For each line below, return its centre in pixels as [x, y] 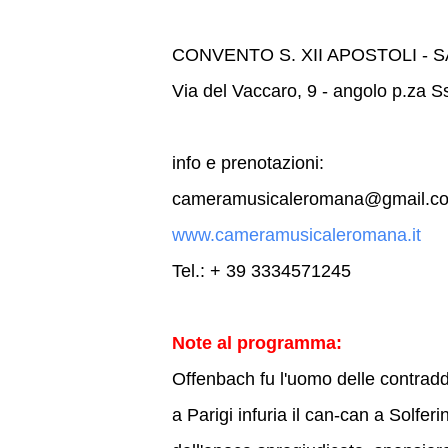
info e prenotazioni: [248, 163]
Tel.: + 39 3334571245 [261, 271]
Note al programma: [257, 343]
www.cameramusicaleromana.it [296, 235]
